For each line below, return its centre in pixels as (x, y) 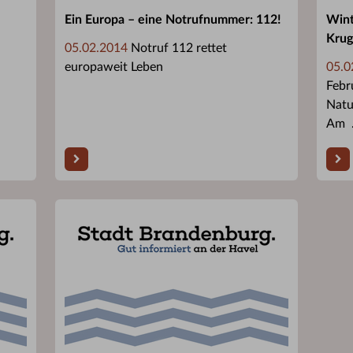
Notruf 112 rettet (177, 48)
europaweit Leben (114, 67)
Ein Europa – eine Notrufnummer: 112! (173, 19)
